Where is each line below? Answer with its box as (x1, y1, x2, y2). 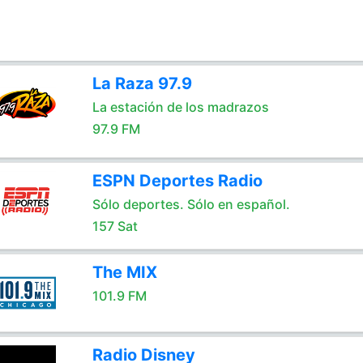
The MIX (92, 263, 157, 282)
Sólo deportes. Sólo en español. (92, 196, 290, 212)
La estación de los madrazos (92, 99, 269, 115)
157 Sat (92, 218, 138, 234)
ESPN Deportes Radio (92, 171, 263, 190)
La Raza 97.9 (92, 74, 192, 93)
